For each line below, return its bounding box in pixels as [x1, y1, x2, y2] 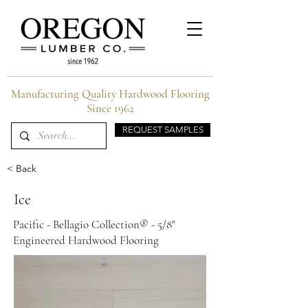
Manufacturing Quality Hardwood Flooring [10, 87, 210, 101]
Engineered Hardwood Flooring [13, 233, 159, 247]
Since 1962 [86, 101, 134, 115]
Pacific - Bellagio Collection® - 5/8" [13, 217, 175, 232]
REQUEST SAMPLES [122, 124, 203, 135]
